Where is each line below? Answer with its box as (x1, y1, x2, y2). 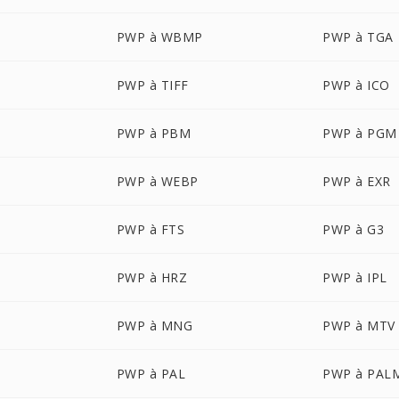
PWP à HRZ (116, 269, 188, 286)
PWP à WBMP (116, 28, 203, 45)
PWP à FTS (116, 221, 185, 238)
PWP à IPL (322, 269, 387, 286)
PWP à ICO (322, 77, 390, 94)
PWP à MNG (116, 317, 193, 334)
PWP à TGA (322, 28, 394, 45)
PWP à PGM (322, 125, 397, 142)
